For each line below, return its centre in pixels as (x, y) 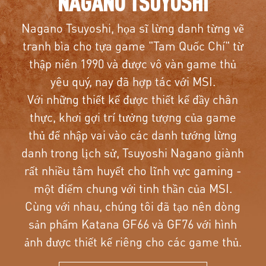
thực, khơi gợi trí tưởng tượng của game (133, 117)
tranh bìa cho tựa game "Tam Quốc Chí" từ (133, 46)
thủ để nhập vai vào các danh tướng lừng (133, 135)
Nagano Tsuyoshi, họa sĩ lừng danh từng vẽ (133, 28)
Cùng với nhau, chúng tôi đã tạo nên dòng (133, 206)
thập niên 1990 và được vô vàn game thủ (133, 64)
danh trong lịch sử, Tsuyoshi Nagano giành (133, 153)
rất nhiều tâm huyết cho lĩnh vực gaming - (133, 171)
